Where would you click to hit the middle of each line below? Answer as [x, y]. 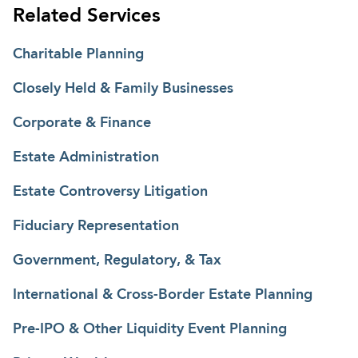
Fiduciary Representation [96, 226]
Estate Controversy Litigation [110, 191]
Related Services [87, 16]
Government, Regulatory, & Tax [117, 260]
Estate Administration [86, 157]
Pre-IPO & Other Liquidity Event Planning [150, 329]
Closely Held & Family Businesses [123, 88]
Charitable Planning [78, 54]
